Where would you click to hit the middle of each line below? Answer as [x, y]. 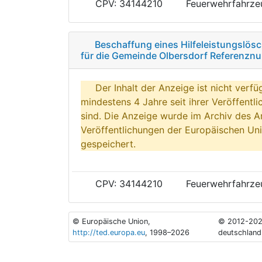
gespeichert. [108, 144]
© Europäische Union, [112, 221]
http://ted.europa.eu [109, 232]
